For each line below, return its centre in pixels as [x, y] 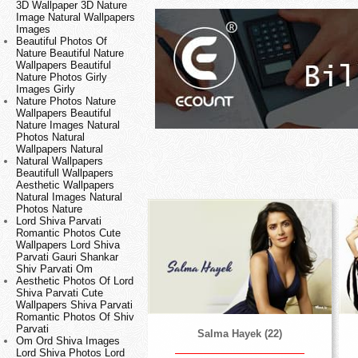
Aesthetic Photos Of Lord [75, 281]
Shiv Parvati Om [54, 269]
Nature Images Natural [68, 125]
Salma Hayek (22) [239, 334]
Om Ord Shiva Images [68, 341]
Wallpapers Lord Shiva [68, 245]
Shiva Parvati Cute [60, 293]
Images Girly [46, 89]
